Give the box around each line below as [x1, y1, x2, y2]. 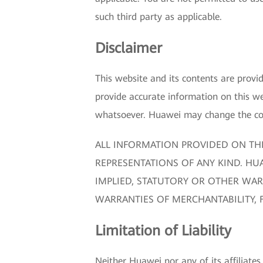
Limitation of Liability [95, 222, 231, 239]
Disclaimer [95, 40, 162, 56]
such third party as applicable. [95, 11, 222, 22]
